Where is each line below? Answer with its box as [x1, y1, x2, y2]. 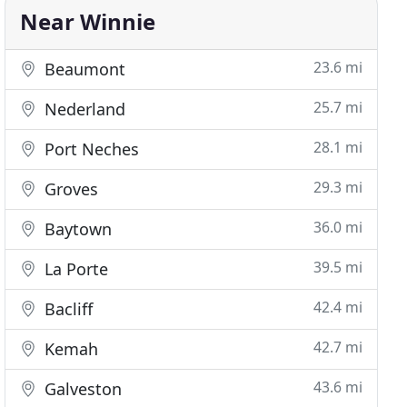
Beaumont [40, 58, 126, 80]
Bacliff [40, 298, 94, 320]
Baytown [40, 218, 113, 240]
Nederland [40, 98, 126, 120]
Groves [40, 178, 99, 200]
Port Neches [40, 138, 140, 160]
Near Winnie [20, 6, 156, 36]
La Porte [40, 258, 109, 280]
